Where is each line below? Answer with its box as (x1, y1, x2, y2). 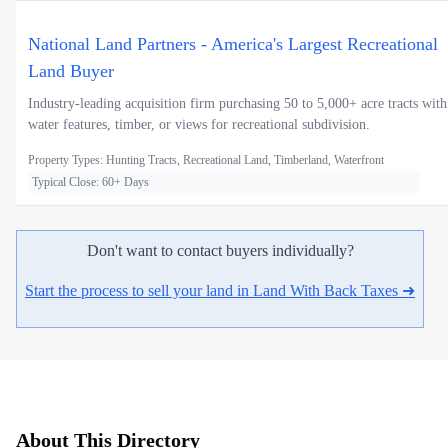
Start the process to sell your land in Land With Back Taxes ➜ (25, 282, 415, 300)
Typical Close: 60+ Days (32, 175, 149, 190)
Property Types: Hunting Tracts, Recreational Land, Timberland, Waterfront (28, 153, 384, 168)
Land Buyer (28, 61, 114, 82)
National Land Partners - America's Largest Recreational (28, 34, 438, 55)
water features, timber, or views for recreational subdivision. (28, 117, 370, 133)
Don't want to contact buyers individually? (86, 242, 354, 260)
